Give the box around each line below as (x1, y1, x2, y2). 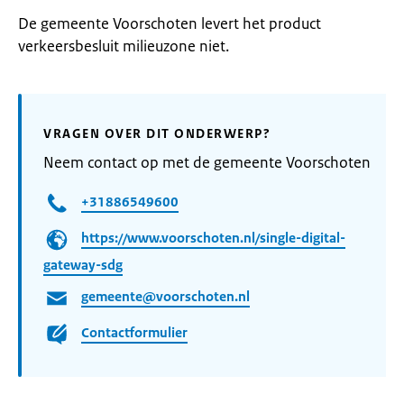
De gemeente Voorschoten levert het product (18, 14, 321, 33)
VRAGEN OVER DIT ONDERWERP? (43, 125, 271, 142)
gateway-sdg (43, 256, 123, 273)
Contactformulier (81, 324, 188, 342)
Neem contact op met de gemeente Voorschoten (43, 152, 371, 172)
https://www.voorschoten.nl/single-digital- (81, 229, 345, 247)
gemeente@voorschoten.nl (81, 288, 250, 306)
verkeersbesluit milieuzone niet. (18, 36, 229, 56)
